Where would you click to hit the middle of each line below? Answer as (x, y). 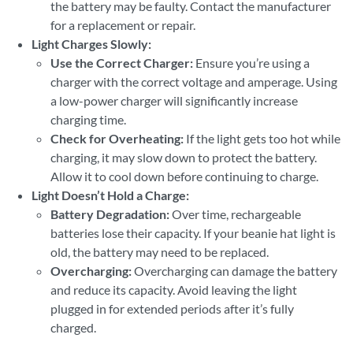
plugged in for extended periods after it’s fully (172, 308)
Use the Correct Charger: (122, 63)
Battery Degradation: (110, 214)
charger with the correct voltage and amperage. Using (194, 82)
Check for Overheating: (117, 138)
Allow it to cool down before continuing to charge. (184, 176)
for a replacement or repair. (123, 25)
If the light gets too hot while (262, 138)
